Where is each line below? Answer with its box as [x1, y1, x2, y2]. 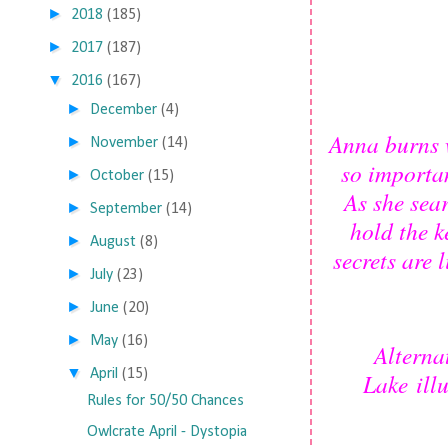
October [90, 168, 145, 184]
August [90, 234, 137, 250]
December [90, 102, 158, 118]
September [90, 201, 163, 217]
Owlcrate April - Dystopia [86, 424, 247, 440]
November [90, 135, 159, 151]
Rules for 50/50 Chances [86, 393, 244, 409]
